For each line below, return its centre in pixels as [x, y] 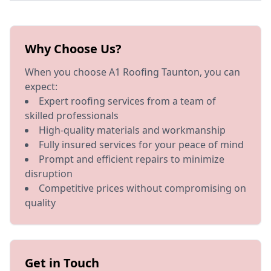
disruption [49, 174]
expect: [41, 87]
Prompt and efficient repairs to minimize [132, 159]
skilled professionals [72, 116]
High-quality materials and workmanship [132, 130]
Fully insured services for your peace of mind [141, 145]
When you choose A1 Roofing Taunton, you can [132, 72]
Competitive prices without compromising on [142, 188]
